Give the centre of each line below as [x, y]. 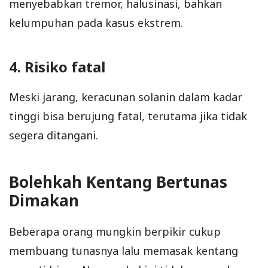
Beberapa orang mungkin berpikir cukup [115, 231]
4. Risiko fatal [57, 66]
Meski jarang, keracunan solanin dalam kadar [126, 97]
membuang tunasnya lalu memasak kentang [124, 250]
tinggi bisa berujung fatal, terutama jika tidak [128, 116]
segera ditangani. [54, 135]
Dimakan [44, 200]
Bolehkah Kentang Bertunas [118, 182]
